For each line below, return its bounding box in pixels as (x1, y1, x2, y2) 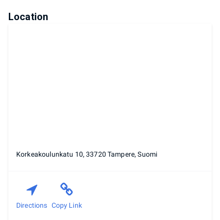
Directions (16, 201, 48, 209)
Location (8, 10, 49, 23)
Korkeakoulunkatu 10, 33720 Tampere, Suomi (16, 150, 158, 158)
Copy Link (51, 201, 82, 209)
